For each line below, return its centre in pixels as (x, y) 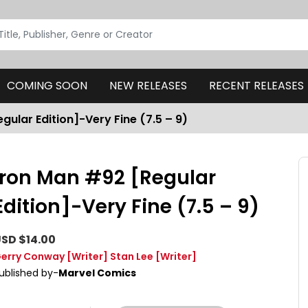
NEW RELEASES (148, 86)
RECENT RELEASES (256, 86)
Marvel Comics (97, 273)
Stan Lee (132, 256)
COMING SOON (47, 86)
